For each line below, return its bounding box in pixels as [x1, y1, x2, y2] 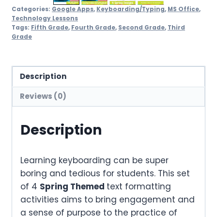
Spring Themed [40, 181, 107, 193]
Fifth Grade [31, 24, 68, 32]
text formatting [107, 181, 171, 193]
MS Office [168, 5, 199, 14]
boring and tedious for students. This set [20, 168, 190, 180]
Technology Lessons [12, 15, 78, 23]
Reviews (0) [20, 91, 67, 102]
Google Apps [52, 5, 93, 14]
